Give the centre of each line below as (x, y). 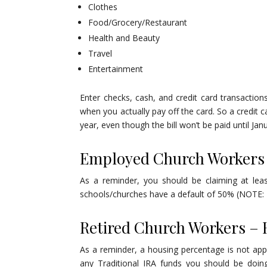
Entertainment (116, 69)
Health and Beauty (124, 38)
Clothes (103, 7)
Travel (100, 54)
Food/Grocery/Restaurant (138, 23)
